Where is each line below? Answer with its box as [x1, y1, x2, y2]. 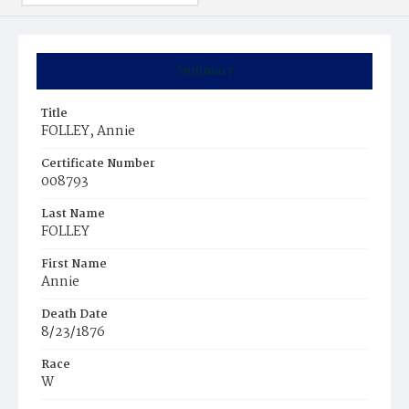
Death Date [41, 305, 108, 324]
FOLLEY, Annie [41, 121, 135, 142]
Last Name [41, 204, 105, 224]
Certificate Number [41, 154, 155, 173]
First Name [41, 255, 107, 274]
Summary [175, 61, 234, 80]
